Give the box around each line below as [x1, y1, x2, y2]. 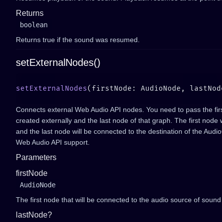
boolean [20, 21, 48, 29]
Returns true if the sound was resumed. [16, 36, 140, 44]
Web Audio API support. [16, 138, 90, 146]
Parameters [16, 153, 56, 162]
